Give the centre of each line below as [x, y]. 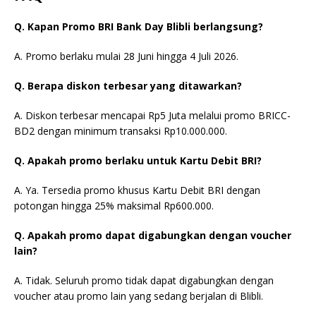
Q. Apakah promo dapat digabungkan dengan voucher [153, 235]
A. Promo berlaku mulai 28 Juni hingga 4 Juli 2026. [126, 56]
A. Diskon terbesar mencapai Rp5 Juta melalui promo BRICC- [152, 115]
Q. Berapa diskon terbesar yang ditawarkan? [128, 85]
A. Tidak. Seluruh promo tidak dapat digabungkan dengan [144, 280]
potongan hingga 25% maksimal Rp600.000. [114, 205]
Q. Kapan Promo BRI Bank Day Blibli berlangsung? [139, 26]
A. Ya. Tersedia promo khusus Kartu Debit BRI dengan [137, 190]
